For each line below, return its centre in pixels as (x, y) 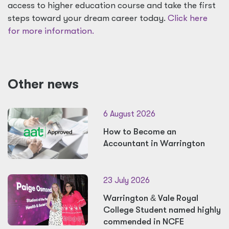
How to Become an (140, 132)
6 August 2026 (129, 114)
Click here (188, 18)
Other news (43, 84)
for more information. (51, 31)
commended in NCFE (143, 222)
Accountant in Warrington (154, 143)
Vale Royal (177, 198)
